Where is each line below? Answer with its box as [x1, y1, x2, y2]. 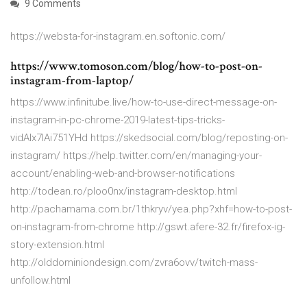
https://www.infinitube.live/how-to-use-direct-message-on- [10, 96, 277, 109]
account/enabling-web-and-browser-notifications [10, 167, 235, 180]
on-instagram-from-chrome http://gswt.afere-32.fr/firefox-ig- [10, 221, 285, 234]
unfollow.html [10, 274, 71, 287]
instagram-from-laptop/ [10, 73, 134, 89]
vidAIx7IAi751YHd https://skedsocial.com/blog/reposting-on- [10, 132, 288, 145]
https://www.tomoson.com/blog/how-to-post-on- [10, 58, 262, 75]
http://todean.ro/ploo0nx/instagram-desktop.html [10, 185, 237, 198]
